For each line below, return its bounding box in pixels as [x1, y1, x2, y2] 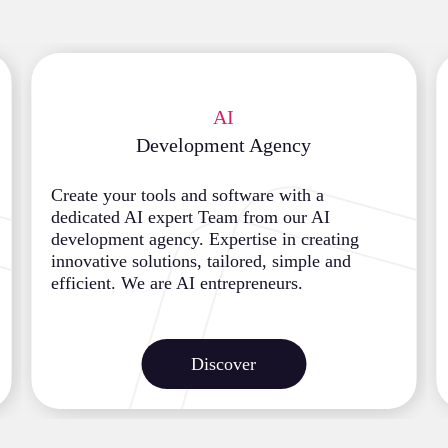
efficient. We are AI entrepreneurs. [51, 272, 304, 293]
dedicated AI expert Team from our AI [51, 206, 331, 227]
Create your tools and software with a [51, 184, 325, 205]
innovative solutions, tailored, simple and [51, 250, 352, 271]
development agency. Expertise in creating [51, 228, 360, 249]
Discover [191, 353, 257, 374]
